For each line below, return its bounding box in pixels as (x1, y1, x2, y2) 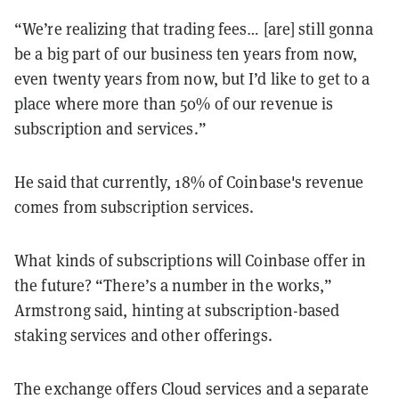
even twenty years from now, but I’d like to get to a (14, 67, 370, 89)
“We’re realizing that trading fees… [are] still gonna (14, 17, 374, 39)
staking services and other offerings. (14, 323, 273, 346)
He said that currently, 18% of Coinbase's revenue (14, 170, 363, 192)
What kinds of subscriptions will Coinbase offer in (14, 248, 367, 271)
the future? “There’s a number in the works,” (14, 273, 333, 296)
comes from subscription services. (14, 195, 255, 217)
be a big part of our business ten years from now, (14, 42, 357, 64)
